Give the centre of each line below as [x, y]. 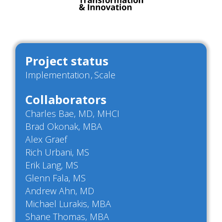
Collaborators [66, 100]
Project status [67, 61]
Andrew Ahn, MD [60, 191]
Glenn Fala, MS [57, 178]
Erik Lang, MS [53, 165]
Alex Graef [47, 139]
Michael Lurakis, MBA [69, 204]
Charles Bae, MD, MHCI [74, 114]
